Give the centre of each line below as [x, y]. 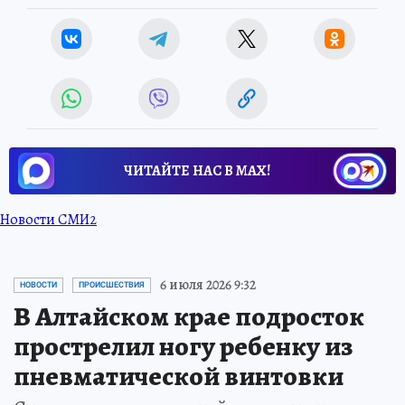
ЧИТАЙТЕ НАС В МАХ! [197, 171]
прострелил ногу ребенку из [183, 347]
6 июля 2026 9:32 [208, 285]
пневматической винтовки [179, 377]
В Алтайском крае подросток [189, 317]
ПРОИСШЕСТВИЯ [112, 285]
